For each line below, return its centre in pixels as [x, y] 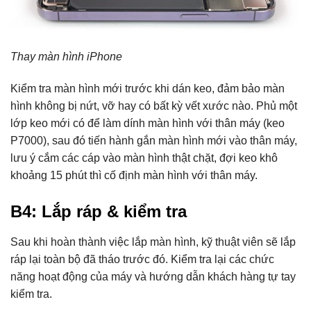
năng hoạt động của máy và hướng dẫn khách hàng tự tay [153, 277]
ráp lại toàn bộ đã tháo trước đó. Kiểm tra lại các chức [142, 260]
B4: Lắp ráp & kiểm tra [99, 212]
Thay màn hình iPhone [66, 57]
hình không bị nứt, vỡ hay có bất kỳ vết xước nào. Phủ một [154, 106]
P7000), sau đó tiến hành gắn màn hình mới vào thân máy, [154, 141]
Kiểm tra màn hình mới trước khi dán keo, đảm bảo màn [148, 89]
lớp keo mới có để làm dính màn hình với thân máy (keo [148, 124]
